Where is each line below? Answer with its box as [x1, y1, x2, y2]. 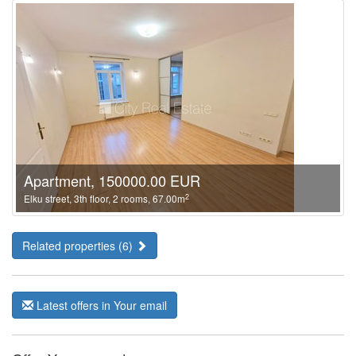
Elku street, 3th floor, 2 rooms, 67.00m [24, 192, 185, 205]
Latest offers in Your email [33, 297, 167, 313]
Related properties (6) [22, 238, 136, 253]
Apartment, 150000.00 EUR [24, 170, 200, 191]
